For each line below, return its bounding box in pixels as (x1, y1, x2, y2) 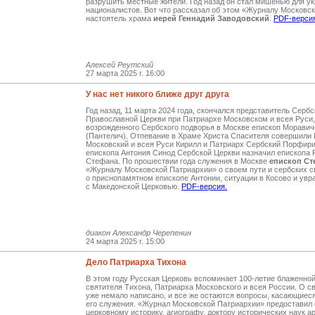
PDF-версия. (181, 181, 227, 191)
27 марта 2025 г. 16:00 (86, 68, 165, 77)
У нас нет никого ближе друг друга (86, 89, 229, 99)
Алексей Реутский (86, 60, 153, 69)
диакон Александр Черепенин (86, 228, 191, 237)
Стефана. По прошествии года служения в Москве (86, 156, 269, 165)
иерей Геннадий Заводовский (153, 13, 269, 22)
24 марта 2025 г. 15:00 (86, 236, 165, 245)
